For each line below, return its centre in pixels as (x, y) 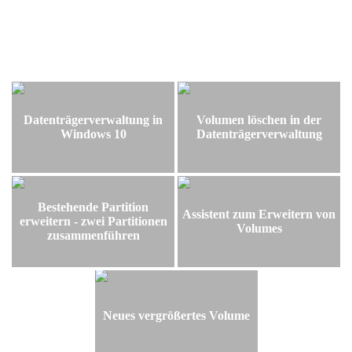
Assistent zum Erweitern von (259, 214)
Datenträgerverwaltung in (93, 119)
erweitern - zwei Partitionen (93, 221)
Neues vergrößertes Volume (176, 315)
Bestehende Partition (93, 207)
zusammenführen (93, 235)
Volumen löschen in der (259, 119)
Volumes (259, 228)
